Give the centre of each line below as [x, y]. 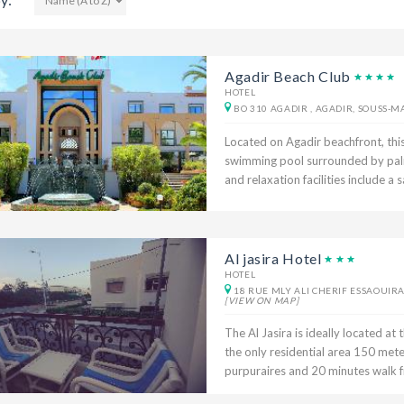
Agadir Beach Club [287, 76]
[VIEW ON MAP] [262, 300]
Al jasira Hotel [273, 258]
